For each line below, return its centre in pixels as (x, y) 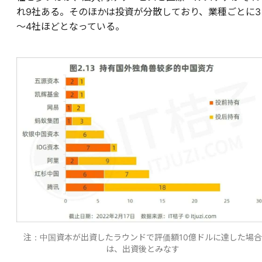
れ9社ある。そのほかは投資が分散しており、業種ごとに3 (139, 12)
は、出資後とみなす (143, 249)
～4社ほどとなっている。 (70, 27)
